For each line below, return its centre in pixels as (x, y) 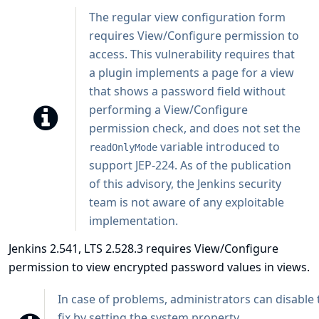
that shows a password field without (187, 91)
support (112, 165)
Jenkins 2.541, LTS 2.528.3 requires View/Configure (143, 249)
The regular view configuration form (187, 17)
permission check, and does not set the (195, 128)
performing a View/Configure (168, 110)
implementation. (134, 221)
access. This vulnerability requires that (192, 54)
